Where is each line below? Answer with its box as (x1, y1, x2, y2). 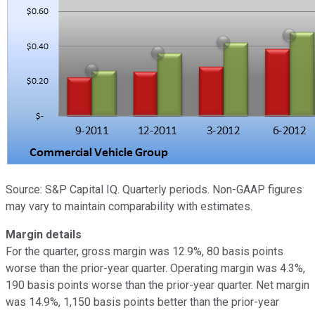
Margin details (6, 227, 82, 241)
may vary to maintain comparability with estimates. (6, 199, 252, 213)
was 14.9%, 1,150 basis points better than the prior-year (6, 295, 279, 309)
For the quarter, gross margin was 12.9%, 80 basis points (6, 244, 283, 258)
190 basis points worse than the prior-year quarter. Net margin (6, 278, 309, 292)
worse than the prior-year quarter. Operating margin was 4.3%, (6, 261, 305, 275)
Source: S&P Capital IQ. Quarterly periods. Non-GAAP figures (6, 182, 302, 196)
